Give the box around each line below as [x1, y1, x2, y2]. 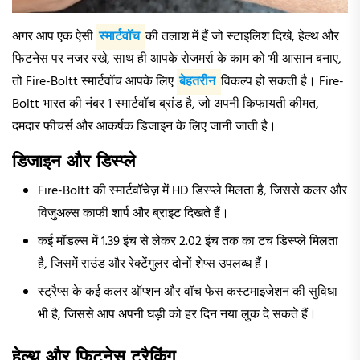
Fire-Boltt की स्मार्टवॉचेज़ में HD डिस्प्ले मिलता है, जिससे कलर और [38, 181, 347, 202]
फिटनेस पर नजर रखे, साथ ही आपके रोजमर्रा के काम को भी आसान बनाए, [12, 49, 342, 71]
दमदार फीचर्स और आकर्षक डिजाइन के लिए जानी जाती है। [12, 117, 276, 138]
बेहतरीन [179, 72, 219, 93]
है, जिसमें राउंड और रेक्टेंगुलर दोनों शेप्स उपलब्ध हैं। [38, 254, 270, 276]
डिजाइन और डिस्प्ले [12, 149, 135, 173]
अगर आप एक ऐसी [12, 27, 96, 48]
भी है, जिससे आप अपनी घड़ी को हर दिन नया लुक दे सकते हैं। [38, 305, 317, 326]
